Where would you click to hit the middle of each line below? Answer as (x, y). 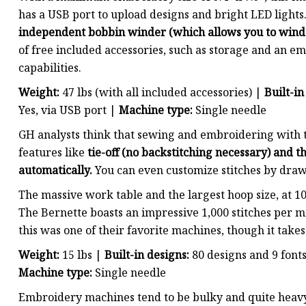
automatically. (55, 170)
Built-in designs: (147, 255)
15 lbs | (83, 255)
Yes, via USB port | (69, 110)
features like (53, 153)
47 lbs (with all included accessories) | (163, 93)
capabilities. (50, 68)
